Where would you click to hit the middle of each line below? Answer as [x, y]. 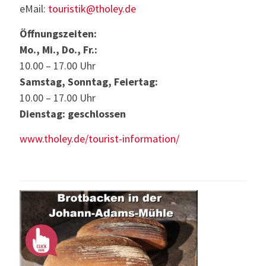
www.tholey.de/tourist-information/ [99, 139]
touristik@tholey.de [92, 9]
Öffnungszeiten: [58, 34]
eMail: [34, 9]
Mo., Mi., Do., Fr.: [58, 50]
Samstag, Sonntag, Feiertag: [89, 82]
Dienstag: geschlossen [73, 114]
